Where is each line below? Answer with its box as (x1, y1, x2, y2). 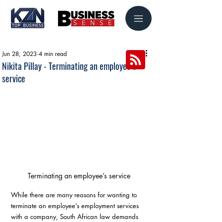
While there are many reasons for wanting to (11, 190, 139, 199)
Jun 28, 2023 (2, 50, 37, 58)
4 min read (39, 50, 67, 58)
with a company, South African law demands (11, 212, 140, 221)
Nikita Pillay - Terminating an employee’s (2, 59, 136, 72)
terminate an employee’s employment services (11, 201, 141, 210)
